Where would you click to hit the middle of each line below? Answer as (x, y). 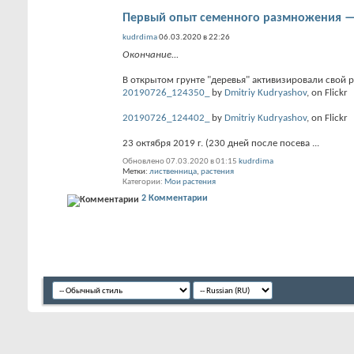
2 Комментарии (175, 198)
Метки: (136, 172)
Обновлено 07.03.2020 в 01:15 (180, 162)
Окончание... (151, 55)
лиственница (173, 172)
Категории (141, 182)
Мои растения (190, 182)
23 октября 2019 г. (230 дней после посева (217, 143)
